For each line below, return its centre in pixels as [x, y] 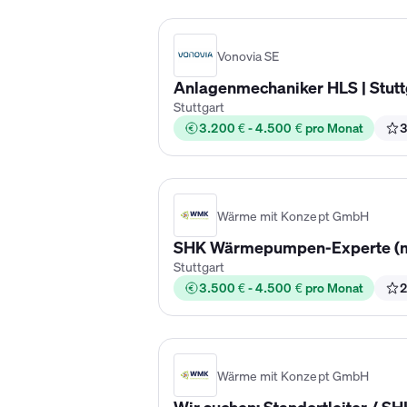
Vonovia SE [248, 55]
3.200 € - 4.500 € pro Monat [281, 128]
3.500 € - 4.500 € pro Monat [281, 288]
